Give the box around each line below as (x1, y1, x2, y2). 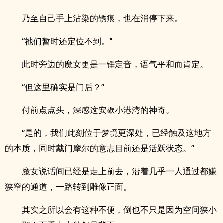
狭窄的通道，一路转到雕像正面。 (5, 181, 132, 192)
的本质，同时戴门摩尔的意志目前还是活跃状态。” (5, 142, 194, 154)
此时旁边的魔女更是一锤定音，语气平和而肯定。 (22, 58, 208, 70)
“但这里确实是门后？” (22, 81, 104, 93)
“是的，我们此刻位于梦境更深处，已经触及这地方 (22, 127, 211, 138)
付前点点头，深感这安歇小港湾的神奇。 (22, 104, 174, 115)
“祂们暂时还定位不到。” (22, 35, 112, 47)
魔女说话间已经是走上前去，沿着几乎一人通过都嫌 (22, 165, 217, 177)
